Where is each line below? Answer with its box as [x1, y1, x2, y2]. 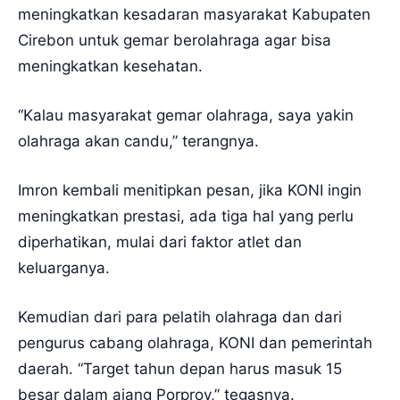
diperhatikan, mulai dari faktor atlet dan [18, 232, 302, 251]
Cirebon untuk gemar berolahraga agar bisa [18, 30, 331, 49]
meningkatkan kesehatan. [18, 56, 203, 75]
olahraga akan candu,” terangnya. [18, 131, 259, 150]
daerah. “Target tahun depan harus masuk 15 [18, 359, 342, 378]
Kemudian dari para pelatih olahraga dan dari [18, 307, 342, 326]
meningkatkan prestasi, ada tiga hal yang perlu [18, 206, 354, 225]
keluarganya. [18, 258, 110, 277]
